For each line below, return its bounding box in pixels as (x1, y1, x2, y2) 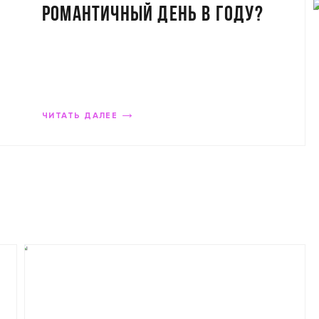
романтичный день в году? (42, 4, 263, 26)
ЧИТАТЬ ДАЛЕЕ (42, 112, 118, 120)
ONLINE (42, 28, 94, 51)
